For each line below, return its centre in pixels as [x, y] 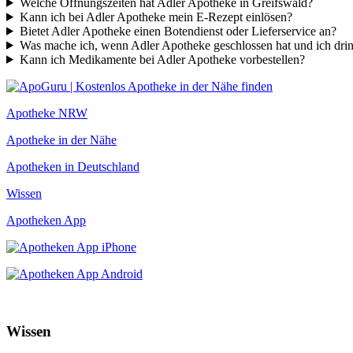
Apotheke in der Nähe [61, 139]
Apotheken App [46, 220]
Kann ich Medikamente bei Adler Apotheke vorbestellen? [162, 59]
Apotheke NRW [47, 113]
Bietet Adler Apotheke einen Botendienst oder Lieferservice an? [178, 31]
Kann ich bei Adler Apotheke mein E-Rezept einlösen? [156, 17]
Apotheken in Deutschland [73, 166]
